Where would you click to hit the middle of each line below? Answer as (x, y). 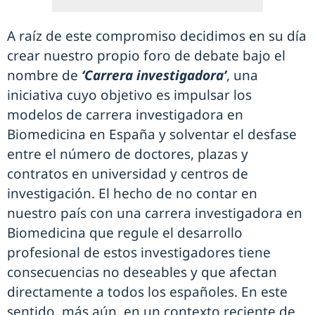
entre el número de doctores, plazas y (128, 154)
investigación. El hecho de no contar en (132, 193)
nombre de (43, 75)
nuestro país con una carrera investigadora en (155, 213)
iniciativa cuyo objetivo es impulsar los (129, 95)
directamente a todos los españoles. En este (147, 292)
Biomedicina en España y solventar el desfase (152, 134)
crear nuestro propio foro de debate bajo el (146, 56)
